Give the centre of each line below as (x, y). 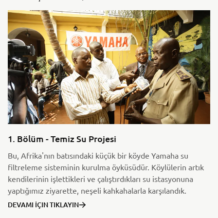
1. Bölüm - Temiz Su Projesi (62, 138)
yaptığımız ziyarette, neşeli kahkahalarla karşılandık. (97, 190)
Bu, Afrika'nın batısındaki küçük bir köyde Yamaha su (98, 155)
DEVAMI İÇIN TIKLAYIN (43, 204)
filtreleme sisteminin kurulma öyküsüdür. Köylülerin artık (106, 167)
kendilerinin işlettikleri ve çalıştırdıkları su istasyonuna (100, 178)
